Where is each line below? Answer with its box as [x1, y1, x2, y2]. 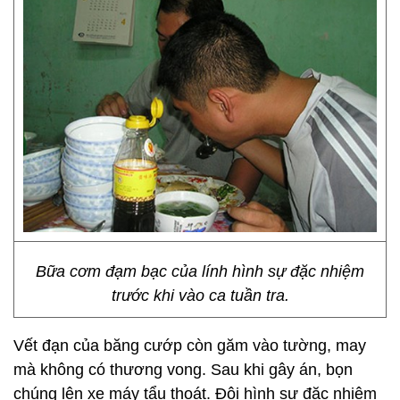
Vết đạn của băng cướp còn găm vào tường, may [13, 337, 366, 354]
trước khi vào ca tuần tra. [111, 287, 289, 304]
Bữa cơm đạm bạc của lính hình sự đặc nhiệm [36, 262, 364, 280]
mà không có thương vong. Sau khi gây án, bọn [13, 361, 353, 379]
